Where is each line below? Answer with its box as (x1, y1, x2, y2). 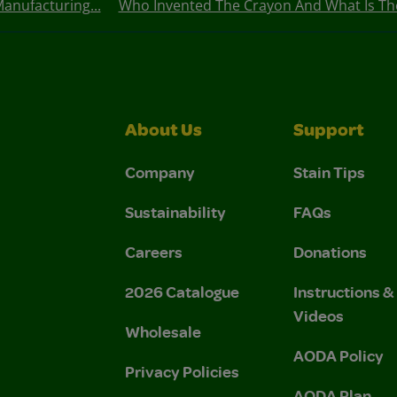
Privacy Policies (125, 360, 239, 382)
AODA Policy (293, 344, 384, 366)
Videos (293, 304, 344, 326)
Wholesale (125, 320, 201, 342)
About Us (125, 122, 202, 141)
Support (293, 122, 364, 141)
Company (125, 160, 195, 183)
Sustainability (125, 200, 226, 222)
